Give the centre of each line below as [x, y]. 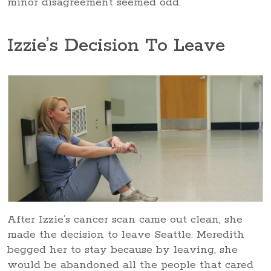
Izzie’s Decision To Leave [116, 46]
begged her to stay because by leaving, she [122, 250]
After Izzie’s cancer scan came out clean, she [125, 219]
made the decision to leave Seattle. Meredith [126, 234]
